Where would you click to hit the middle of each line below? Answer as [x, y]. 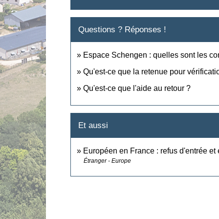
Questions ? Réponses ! [122, 29]
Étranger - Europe [108, 161]
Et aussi [93, 126]
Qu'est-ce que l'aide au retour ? [137, 88]
